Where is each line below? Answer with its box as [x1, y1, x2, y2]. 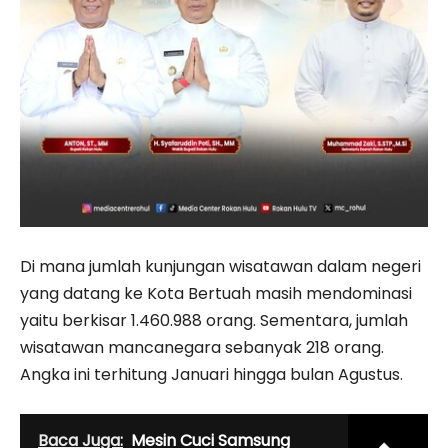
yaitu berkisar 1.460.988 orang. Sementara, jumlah [20, 308, 408, 332]
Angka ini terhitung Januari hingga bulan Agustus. [20, 362, 403, 386]
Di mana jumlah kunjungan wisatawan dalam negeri [20, 254, 421, 278]
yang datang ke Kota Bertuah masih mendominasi [20, 281, 412, 305]
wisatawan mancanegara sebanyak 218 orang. [20, 335, 384, 359]
